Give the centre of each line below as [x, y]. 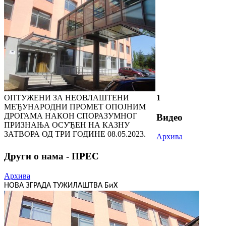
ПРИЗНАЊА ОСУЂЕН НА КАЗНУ [67, 125]
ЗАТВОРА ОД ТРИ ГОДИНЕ [56, 134]
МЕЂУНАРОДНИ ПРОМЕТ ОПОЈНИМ [75, 106]
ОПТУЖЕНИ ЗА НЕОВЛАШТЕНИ [67, 97]
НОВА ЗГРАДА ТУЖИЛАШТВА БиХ [61, 185]
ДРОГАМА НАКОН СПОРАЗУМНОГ [71, 116]
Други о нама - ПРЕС [51, 156]
